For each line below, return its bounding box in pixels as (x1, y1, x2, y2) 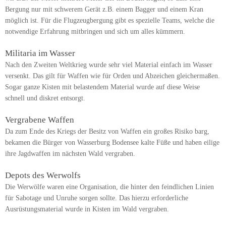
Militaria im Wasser (5, 48, 75, 59)
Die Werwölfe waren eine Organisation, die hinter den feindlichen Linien (5, 183, 214, 191)
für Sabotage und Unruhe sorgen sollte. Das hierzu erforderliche (5, 194, 188, 202)
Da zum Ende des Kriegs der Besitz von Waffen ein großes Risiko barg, (5, 128, 209, 136)
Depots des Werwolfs (5, 171, 81, 181)
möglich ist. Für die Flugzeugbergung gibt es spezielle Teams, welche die (5, 17, 214, 25)
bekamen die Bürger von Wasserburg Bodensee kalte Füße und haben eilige (5, 139, 219, 147)
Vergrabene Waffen (5, 115, 74, 125)
